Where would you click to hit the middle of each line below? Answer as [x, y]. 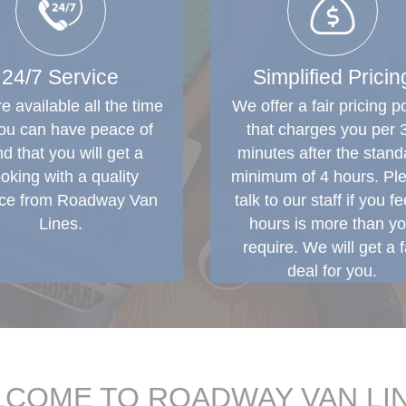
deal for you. [332, 271]
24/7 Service [60, 77]
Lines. [60, 224]
